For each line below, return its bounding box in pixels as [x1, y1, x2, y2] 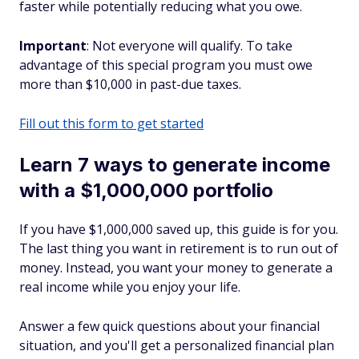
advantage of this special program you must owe [19, 56, 313, 74]
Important [19, 37, 87, 54]
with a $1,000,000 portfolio [19, 179, 273, 202]
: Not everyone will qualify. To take [87, 37, 292, 54]
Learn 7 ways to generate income [19, 153, 330, 176]
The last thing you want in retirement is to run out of [19, 240, 338, 257]
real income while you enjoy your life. [19, 278, 240, 296]
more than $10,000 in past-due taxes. [19, 75, 241, 93]
